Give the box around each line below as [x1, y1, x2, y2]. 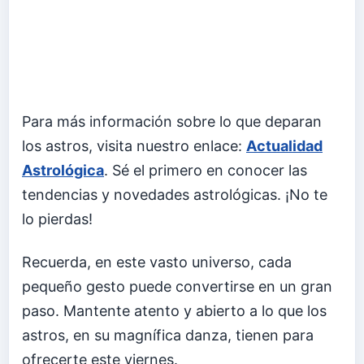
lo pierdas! [22, 210, 93, 227]
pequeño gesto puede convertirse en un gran [22, 278, 332, 296]
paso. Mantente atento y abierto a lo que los [22, 302, 327, 320]
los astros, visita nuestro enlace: [22, 136, 246, 154]
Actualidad [246, 136, 323, 154]
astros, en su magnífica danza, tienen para [22, 327, 314, 344]
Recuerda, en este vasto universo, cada [22, 253, 292, 271]
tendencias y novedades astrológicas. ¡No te [22, 185, 327, 203]
